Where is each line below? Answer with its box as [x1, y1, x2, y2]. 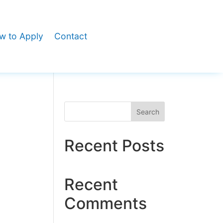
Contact [54, 31, 87, 41]
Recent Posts [64, 136, 165, 155]
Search [136, 107, 160, 116]
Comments [64, 194, 147, 213]
